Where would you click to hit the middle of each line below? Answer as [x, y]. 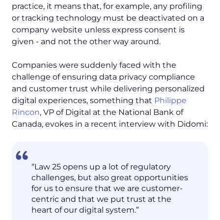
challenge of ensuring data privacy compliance [103, 77]
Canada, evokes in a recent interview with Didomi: [110, 124]
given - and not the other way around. [86, 42]
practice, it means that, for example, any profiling [107, 6]
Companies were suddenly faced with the [94, 65]
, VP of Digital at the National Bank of [111, 112]
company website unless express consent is [98, 30]
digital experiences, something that [83, 101]
